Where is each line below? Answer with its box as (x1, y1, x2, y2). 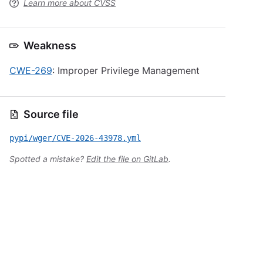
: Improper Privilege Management (52, 65, 200, 76)
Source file (23, 108, 79, 120)
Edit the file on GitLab (86, 154, 168, 164)
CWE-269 (9, 65, 52, 76)
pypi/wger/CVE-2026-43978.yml (9, 133, 141, 143)
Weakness (23, 39, 76, 52)
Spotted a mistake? (9, 154, 86, 164)
